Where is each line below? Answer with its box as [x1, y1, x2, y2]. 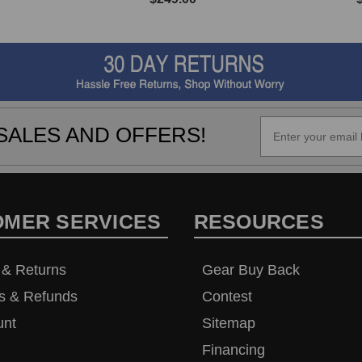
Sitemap [201, 315, 255, 331]
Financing [201, 342, 265, 358]
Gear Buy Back [201, 262, 300, 278]
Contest [201, 288, 252, 305]
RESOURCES [193, 210, 324, 233]
